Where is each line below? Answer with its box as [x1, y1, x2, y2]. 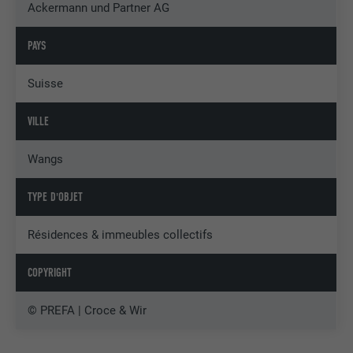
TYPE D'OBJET [28, 190, 84, 205]
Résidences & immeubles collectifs [28, 228, 214, 243]
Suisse [28, 76, 64, 91]
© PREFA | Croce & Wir [28, 303, 147, 318]
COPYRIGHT [28, 266, 72, 281]
